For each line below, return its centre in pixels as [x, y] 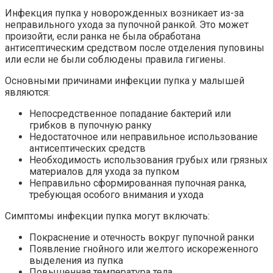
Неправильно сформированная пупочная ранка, [138, 183]
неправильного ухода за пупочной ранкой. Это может [127, 25]
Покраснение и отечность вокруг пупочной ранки [142, 238]
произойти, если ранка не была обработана [103, 37]
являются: [27, 93]
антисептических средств [87, 149]
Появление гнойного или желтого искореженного [144, 249]
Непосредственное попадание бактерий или [130, 114]
